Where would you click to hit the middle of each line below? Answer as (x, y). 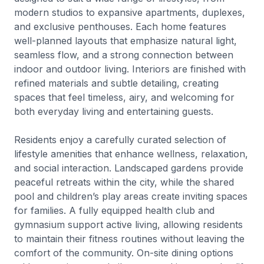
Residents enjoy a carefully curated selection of (120, 140)
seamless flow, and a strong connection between (124, 55)
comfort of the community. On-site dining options (124, 253)
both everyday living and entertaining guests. (114, 111)
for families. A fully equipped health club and (114, 210)
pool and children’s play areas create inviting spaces (131, 196)
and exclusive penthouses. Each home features (120, 27)
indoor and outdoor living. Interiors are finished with (130, 69)
